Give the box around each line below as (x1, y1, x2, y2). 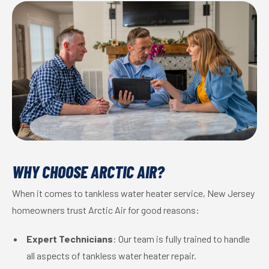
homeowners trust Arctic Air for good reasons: (12, 204, 199, 216)
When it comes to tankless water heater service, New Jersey (12, 187, 255, 199)
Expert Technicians (26, 233, 113, 245)
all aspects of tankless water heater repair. (26, 250, 196, 262)
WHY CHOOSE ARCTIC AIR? (12, 162, 165, 183)
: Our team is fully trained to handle (113, 233, 250, 245)
